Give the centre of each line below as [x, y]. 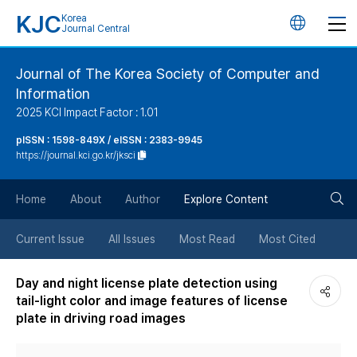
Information [53, 94]
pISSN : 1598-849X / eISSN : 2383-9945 [109, 140]
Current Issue [50, 239]
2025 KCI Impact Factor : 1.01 [87, 112]
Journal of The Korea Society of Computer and [168, 74]
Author [143, 199]
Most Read [207, 239]
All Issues [132, 239]
